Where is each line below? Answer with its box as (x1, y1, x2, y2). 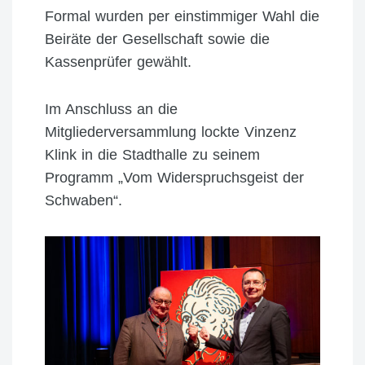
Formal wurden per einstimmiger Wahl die (45, 7, 319, 24)
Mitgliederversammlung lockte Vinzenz (45, 123, 297, 140)
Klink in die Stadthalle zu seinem (45, 146, 260, 163)
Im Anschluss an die (45, 100, 178, 117)
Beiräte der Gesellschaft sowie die (45, 30, 270, 47)
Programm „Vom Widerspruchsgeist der (45, 169, 304, 186)
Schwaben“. (45, 191, 122, 209)
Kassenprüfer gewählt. (45, 53, 191, 70)
